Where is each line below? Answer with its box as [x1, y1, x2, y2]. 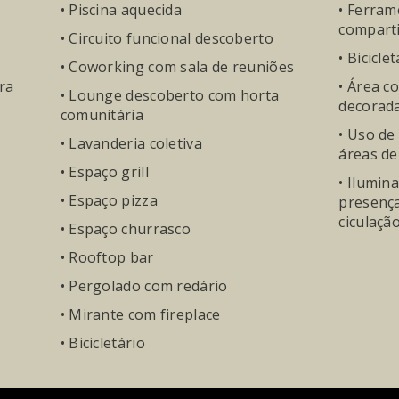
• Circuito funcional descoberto [60, 28, 273, 48]
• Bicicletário [60, 333, 145, 353]
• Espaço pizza [60, 191, 158, 210]
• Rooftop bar [60, 248, 154, 267]
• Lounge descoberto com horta [60, 85, 280, 105]
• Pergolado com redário [60, 276, 228, 296]
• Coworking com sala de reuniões [60, 57, 295, 77]
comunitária [60, 105, 143, 125]
